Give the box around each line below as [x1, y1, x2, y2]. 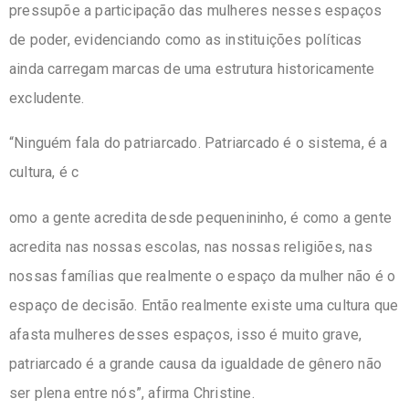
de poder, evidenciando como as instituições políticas [9, 30, 362, 48]
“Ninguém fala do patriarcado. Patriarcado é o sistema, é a [9, 134, 388, 152]
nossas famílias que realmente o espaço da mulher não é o [9, 267, 396, 285]
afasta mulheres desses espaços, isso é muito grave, [9, 325, 362, 343]
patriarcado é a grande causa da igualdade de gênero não [9, 354, 383, 372]
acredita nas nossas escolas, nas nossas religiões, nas [9, 237, 372, 256]
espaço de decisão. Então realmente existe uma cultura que [9, 296, 399, 314]
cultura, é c [9, 163, 79, 182]
